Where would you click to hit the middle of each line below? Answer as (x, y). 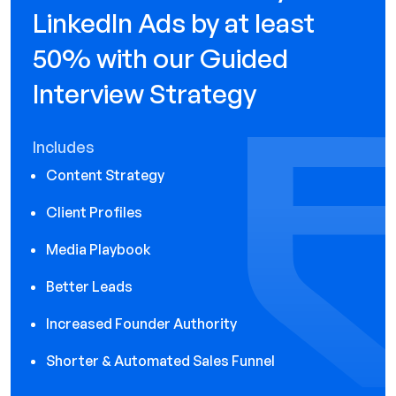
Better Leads (89, 286)
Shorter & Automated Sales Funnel (160, 360)
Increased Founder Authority (141, 323)
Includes (64, 146)
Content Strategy (105, 175)
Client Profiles (94, 212)
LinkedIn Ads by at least (174, 22)
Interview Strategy (145, 93)
